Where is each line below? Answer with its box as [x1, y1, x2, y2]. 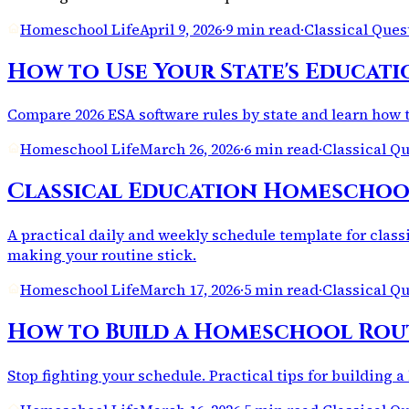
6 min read [244, 139, 319, 160]
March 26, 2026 [140, 139, 240, 160]
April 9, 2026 [140, 18, 222, 39]
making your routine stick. [7, 245, 196, 266]
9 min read [225, 18, 300, 39]
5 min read [244, 279, 319, 300]
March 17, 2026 [140, 279, 240, 300]
